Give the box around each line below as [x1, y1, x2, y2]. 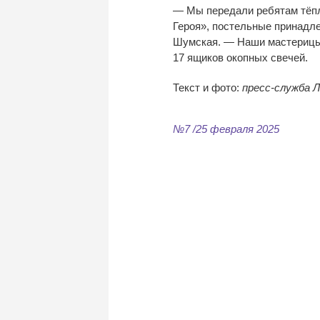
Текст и [173, 81, 209, 94]
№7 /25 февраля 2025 [173, 122, 279, 135]
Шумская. [173, 35, 224, 48]
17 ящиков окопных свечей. [173, 51, 308, 64]
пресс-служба [242, 81, 310, 94]
